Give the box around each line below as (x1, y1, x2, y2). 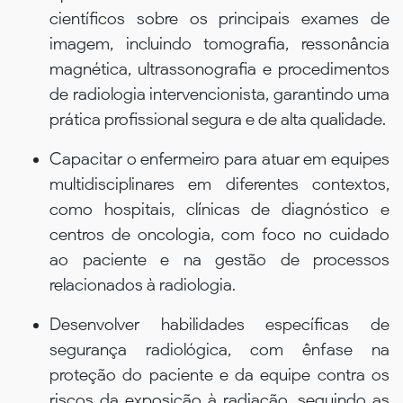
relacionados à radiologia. (49, 273, 236, 295)
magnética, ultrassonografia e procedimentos (49, 58, 390, 79)
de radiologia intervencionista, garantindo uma (49, 83, 390, 104)
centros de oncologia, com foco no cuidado (49, 223, 390, 245)
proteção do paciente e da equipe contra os (49, 363, 390, 385)
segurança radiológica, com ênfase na (49, 338, 390, 360)
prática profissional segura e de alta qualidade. (49, 108, 386, 130)
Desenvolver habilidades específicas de (49, 313, 390, 335)
